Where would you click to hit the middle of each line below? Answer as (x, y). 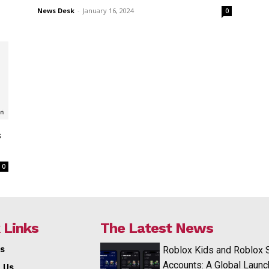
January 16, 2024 (108, 10)
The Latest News (157, 228)
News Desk (56, 10)
